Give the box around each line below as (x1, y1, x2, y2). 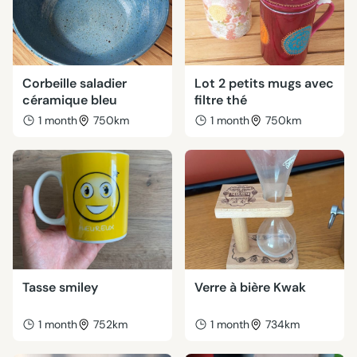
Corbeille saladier (22, 75, 127, 92)
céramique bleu (22, 92, 117, 108)
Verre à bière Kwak (194, 279, 306, 296)
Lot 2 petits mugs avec (194, 75, 334, 92)
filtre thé (194, 92, 247, 108)
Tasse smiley (22, 279, 98, 296)
